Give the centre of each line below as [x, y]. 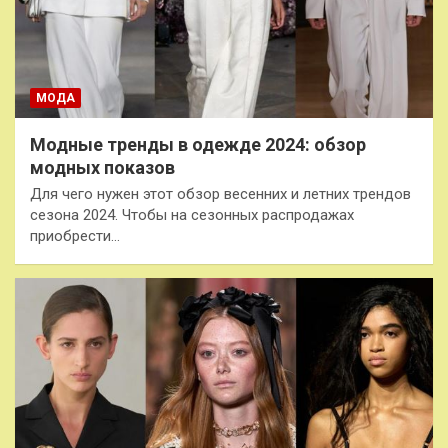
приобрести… [75, 235]
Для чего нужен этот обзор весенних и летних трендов [220, 193]
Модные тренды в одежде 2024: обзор [198, 144]
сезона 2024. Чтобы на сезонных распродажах [192, 214]
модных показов [102, 167]
